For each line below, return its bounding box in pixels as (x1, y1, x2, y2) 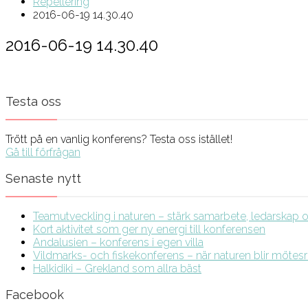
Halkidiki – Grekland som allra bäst (33, 261, 201, 275)
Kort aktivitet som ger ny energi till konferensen (33, 222, 265, 236)
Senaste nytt (5, 170, 81, 186)
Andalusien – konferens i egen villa (33, 235, 203, 249)
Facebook (5, 287, 64, 302)
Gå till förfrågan (5, 145, 80, 159)
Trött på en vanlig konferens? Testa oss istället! (5, 132, 232, 146)
